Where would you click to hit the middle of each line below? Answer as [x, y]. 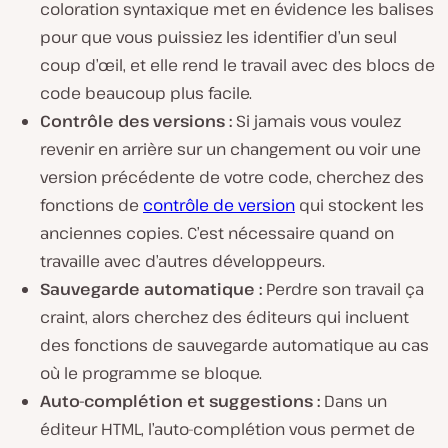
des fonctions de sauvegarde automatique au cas [234, 345]
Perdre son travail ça [345, 289]
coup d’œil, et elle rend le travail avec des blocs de [237, 65]
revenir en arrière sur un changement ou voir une [230, 149]
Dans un [355, 401]
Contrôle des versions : [138, 121]
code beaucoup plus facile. [146, 93]
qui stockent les [359, 205]
